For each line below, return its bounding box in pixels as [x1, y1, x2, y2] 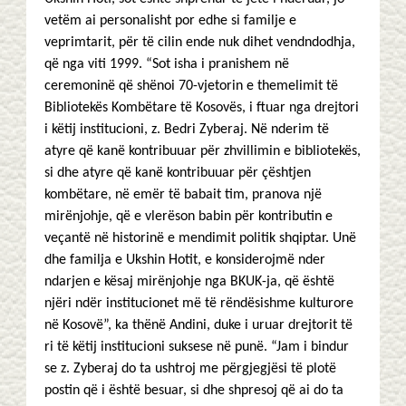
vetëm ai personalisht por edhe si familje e [44, 14, 296, 28]
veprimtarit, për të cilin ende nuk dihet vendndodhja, [44, 35, 355, 50]
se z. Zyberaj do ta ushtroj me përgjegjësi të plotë [44, 362, 336, 376]
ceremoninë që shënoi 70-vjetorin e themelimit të [44, 79, 338, 93]
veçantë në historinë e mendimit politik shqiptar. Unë [44, 231, 356, 246]
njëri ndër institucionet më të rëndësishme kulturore [44, 296, 353, 311]
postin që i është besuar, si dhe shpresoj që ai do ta [44, 383, 343, 398]
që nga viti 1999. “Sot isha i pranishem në [44, 57, 289, 72]
